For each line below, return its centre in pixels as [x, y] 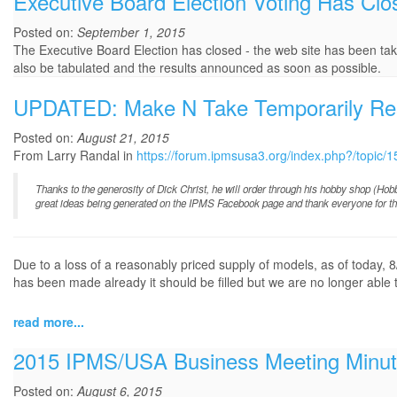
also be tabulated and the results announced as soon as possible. [197, 68]
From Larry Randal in [75, 156]
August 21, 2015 [123, 138]
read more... [49, 322]
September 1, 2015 [131, 32]
